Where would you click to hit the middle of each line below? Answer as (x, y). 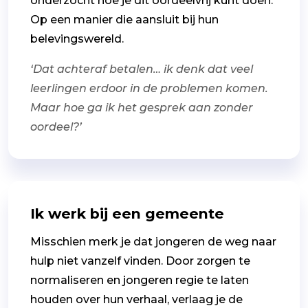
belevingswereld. (80, 38)
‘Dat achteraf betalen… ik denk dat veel (142, 69)
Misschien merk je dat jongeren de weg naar (153, 241)
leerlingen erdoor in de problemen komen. (149, 88)
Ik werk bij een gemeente (127, 213)
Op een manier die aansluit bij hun (124, 19)
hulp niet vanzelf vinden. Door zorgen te (140, 261)
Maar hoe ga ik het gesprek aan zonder (142, 107)
